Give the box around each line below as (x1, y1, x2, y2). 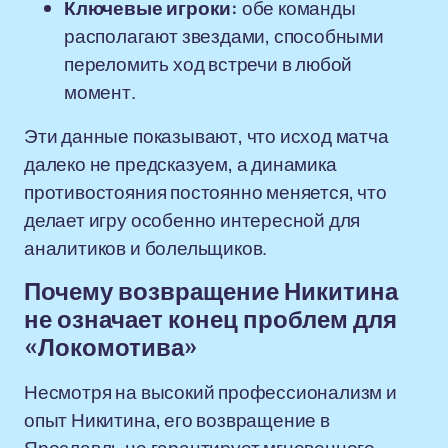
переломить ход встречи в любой (64, 51, 353, 77)
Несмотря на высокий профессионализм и (24, 379, 397, 405)
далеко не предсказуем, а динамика (24, 151, 337, 177)
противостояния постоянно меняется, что (24, 179, 387, 205)
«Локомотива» (24, 335, 198, 361)
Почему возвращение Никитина (24, 279, 398, 305)
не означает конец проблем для (24, 307, 397, 333)
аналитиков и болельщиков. (24, 235, 268, 261)
